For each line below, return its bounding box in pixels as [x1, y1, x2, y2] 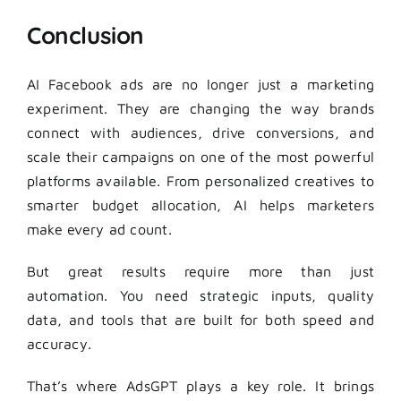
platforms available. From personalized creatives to [27, 172, 374, 189]
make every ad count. [27, 220, 172, 237]
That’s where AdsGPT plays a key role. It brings [27, 377, 374, 394]
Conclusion [27, 20, 145, 50]
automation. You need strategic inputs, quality [27, 286, 374, 303]
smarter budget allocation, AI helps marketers [27, 196, 374, 213]
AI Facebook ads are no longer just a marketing [27, 75, 374, 92]
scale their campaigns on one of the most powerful [27, 148, 374, 165]
